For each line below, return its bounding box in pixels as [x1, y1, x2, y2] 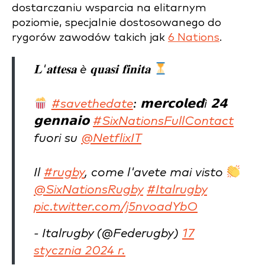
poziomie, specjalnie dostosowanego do [12, 17, 221, 28]
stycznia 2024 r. [34, 244, 125, 257]
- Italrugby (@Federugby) [34, 227, 182, 240]
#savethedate [51, 98, 133, 110]
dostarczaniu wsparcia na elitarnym [12, 2, 206, 14]
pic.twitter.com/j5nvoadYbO [34, 201, 198, 213]
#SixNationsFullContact [93, 115, 234, 127]
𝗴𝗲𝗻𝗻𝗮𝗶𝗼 [34, 115, 93, 127]
